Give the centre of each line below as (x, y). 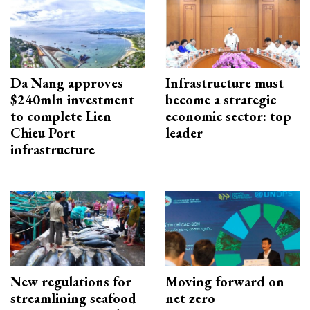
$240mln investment (72, 100)
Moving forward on (225, 282)
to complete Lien (61, 117)
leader (184, 133)
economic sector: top (228, 117)
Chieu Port (43, 133)
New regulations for (71, 282)
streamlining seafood (73, 299)
